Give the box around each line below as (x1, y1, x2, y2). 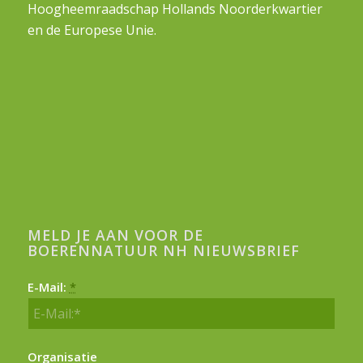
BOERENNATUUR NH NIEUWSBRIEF (27, 241, 300, 261)
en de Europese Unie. (27, 21, 156, 40)
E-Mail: (27, 279, 70, 296)
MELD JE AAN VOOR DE (27, 225, 203, 246)
